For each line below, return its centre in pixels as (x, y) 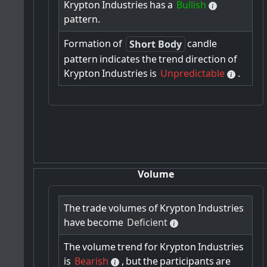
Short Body (156, 44)
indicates (120, 59)
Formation (88, 44)
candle (202, 44)
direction (206, 59)
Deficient (148, 222)
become (105, 222)
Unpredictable (193, 74)
